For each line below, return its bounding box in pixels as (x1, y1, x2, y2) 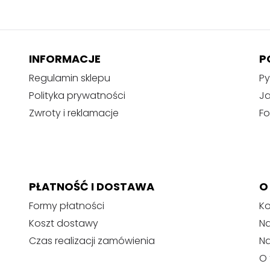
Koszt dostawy (29, 216, 98, 230)
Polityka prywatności (29, 88, 125, 102)
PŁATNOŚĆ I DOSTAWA (29, 178, 154, 194)
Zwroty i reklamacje (29, 105, 119, 120)
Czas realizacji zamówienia (29, 233, 155, 248)
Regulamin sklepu (29, 71, 110, 85)
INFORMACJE (29, 51, 101, 66)
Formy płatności (29, 198, 104, 213)
